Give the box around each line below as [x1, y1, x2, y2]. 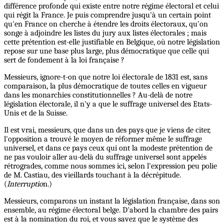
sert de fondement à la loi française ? [4, 55, 124, 65]
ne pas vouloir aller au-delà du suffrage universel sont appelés [4, 152, 206, 162]
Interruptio [7, 179, 43, 189]
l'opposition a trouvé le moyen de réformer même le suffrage [4, 134, 202, 144]
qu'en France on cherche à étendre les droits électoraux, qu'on [4, 19, 208, 29]
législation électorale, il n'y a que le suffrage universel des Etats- [4, 99, 212, 109]
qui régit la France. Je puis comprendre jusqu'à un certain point [4, 10, 211, 20]
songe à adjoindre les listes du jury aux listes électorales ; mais [4, 28, 206, 38]
